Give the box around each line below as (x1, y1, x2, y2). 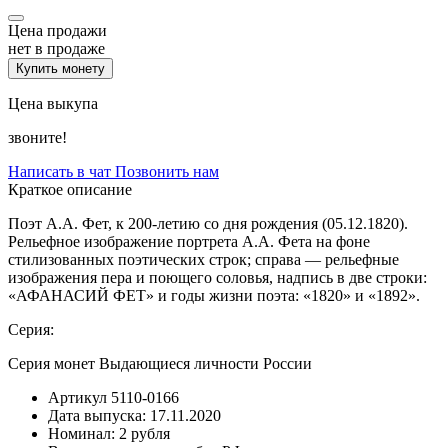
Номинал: (48, 424, 115, 442)
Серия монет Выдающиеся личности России (8, 354, 312, 372)
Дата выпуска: (48, 406, 146, 424)
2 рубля (119, 424, 170, 442)
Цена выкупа (8, 94, 98, 112)
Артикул (48, 388, 107, 406)
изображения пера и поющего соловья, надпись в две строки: (8, 268, 427, 286)
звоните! (8, 128, 67, 146)
